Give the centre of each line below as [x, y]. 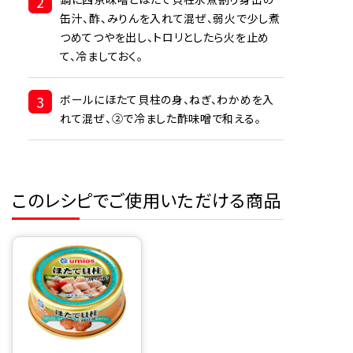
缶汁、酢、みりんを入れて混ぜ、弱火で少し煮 [170, 18]
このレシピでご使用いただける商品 [147, 199]
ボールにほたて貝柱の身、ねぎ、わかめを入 [167, 99]
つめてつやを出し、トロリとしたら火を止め [165, 37]
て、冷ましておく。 [102, 56]
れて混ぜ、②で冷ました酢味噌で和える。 [161, 118]
